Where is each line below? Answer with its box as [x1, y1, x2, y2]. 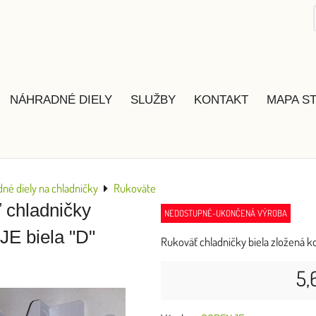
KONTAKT [194, 93, 248, 107]
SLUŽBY [130, 93, 176, 107]
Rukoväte [114, 181, 156, 195]
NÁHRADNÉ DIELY [10, 93, 112, 107]
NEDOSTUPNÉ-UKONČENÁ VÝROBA [164, 207, 287, 219]
